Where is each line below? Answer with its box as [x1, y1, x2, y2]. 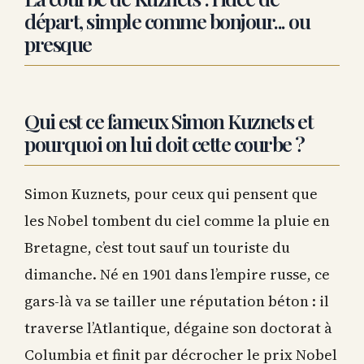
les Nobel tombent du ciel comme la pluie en [24, 208, 330, 229]
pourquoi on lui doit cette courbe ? [24, 128, 305, 155]
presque [24, 28, 92, 55]
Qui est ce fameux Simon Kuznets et [24, 105, 313, 132]
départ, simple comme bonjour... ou [24, 5, 310, 32]
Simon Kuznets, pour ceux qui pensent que [24, 181, 318, 202]
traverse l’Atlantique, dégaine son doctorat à [24, 315, 332, 336]
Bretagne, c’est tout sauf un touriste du [24, 235, 290, 256]
